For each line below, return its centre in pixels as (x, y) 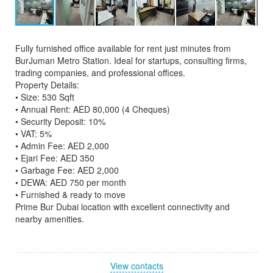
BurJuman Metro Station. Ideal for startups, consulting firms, (131, 60)
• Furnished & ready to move (70, 194)
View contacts (136, 265)
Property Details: (47, 84)
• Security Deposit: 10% (60, 121)
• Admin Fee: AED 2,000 (62, 145)
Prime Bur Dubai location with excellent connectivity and (122, 206)
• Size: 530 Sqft (45, 97)
